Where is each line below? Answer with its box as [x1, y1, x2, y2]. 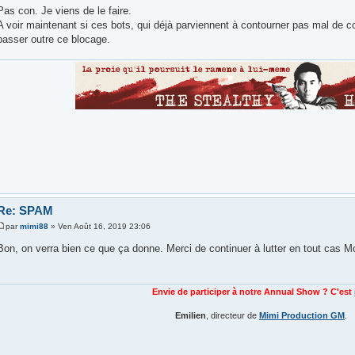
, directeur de [205, 311, 259, 321]
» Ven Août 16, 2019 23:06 [48, 221, 151, 231]
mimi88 [19, 221, 48, 231]
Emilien [174, 311, 206, 321]
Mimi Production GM [258, 311, 345, 321]
